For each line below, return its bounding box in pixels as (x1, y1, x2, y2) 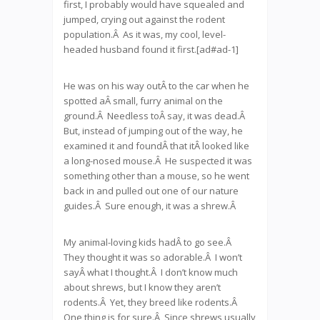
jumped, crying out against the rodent (64, 13, 225, 26)
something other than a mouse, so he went (64, 169, 249, 182)
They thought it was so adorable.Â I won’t (64, 251, 242, 264)
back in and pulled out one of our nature (64, 184, 239, 197)
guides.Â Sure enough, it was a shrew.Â (64, 199, 238, 212)
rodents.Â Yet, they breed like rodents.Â (64, 296, 239, 309)
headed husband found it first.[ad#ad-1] (64, 43, 239, 56)
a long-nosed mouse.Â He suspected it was (64, 154, 252, 167)
